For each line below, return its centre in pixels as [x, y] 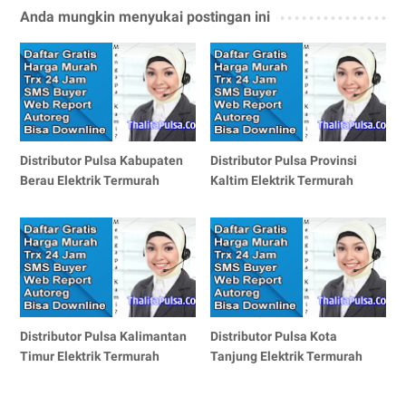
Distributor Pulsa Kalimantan [103, 336]
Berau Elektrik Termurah [90, 181]
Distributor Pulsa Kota [274, 336]
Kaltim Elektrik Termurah [282, 181]
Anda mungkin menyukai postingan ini [145, 17]
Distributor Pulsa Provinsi [284, 161]
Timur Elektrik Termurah [90, 356]
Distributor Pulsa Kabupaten [101, 161]
